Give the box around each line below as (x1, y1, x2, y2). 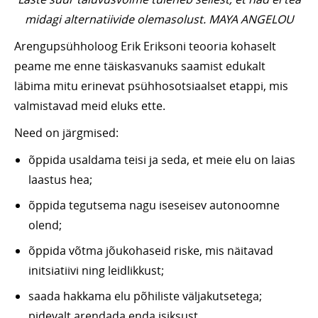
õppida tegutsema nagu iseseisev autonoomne (28, 197, 280, 214)
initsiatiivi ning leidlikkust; (28, 263, 164, 279)
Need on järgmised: (14, 125, 119, 141)
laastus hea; (28, 172, 92, 188)
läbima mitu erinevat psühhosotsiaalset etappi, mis (14, 78, 288, 94)
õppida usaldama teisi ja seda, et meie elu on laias (28, 152, 295, 168)
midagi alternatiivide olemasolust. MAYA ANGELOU (24, 11, 294, 28)
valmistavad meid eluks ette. (14, 98, 165, 114)
